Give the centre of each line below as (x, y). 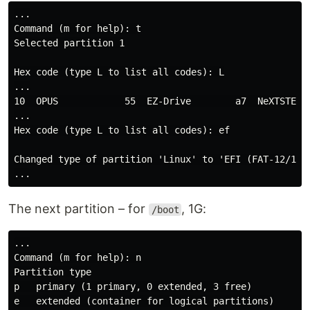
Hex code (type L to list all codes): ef (122, 130)
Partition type (53, 272)
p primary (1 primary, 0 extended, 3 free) (133, 286)
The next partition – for (79, 209)
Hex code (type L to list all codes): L (119, 72)
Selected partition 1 (69, 43)
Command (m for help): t (77, 28)
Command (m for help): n (77, 257)
